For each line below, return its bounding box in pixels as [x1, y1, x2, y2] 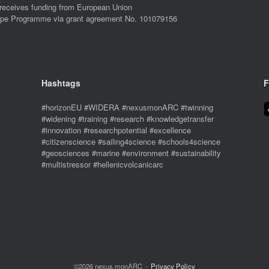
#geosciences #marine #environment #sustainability [41, 147, 221, 159]
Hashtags [41, 77, 80, 89]
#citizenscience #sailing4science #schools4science [41, 136, 220, 147]
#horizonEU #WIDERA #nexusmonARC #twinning [41, 101, 213, 113]
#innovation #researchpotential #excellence [41, 124, 191, 136]
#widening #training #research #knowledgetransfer [41, 113, 214, 124]
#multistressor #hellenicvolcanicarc [41, 159, 163, 170]
